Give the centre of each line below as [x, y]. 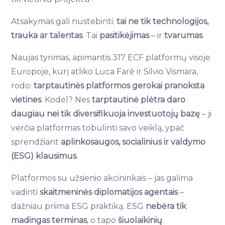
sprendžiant [36, 142]
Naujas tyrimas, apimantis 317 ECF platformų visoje [111, 58]
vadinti [26, 192]
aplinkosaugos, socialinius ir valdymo [133, 142]
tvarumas [184, 36]
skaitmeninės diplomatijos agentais [109, 192]
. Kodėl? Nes [67, 100]
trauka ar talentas [47, 36]
